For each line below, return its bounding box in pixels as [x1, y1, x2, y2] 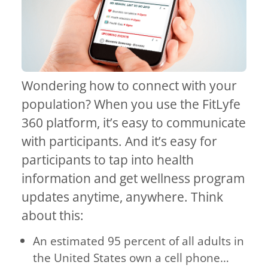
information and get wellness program [22, 170, 245, 187]
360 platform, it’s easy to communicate [22, 114, 246, 132]
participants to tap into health [22, 151, 194, 169]
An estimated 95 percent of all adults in [33, 232, 245, 249]
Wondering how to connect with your [22, 77, 237, 95]
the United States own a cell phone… [33, 249, 230, 266]
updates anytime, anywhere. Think [22, 188, 223, 206]
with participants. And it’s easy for [22, 133, 217, 150]
